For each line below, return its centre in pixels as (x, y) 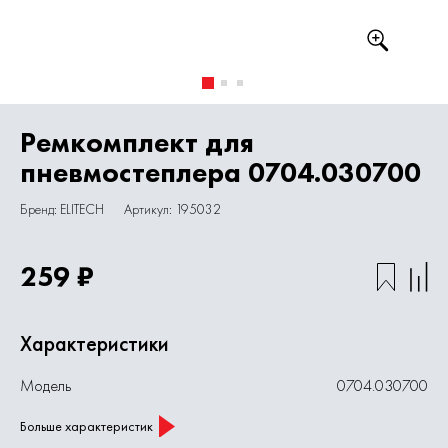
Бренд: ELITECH (62, 209)
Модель (45, 385)
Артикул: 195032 (172, 209)
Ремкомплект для (137, 142)
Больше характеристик (86, 425)
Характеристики (94, 343)
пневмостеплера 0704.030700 (220, 172)
